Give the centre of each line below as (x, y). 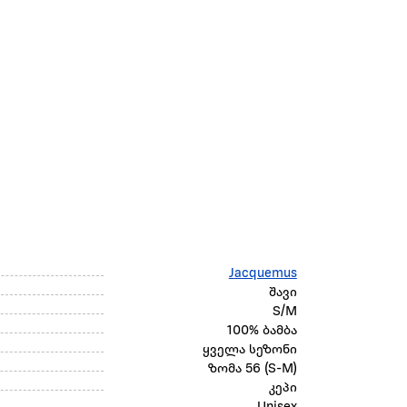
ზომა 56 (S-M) (252, 370)
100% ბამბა (262, 332)
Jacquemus (263, 274)
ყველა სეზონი (249, 351)
